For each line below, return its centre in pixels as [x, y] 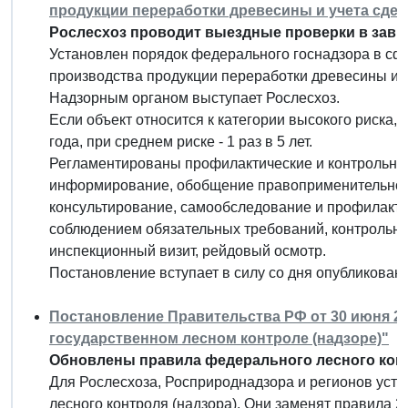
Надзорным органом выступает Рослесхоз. [194, 97]
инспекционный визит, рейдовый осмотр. [188, 250]
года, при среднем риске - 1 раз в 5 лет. [181, 141]
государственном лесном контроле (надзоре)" [219, 338]
